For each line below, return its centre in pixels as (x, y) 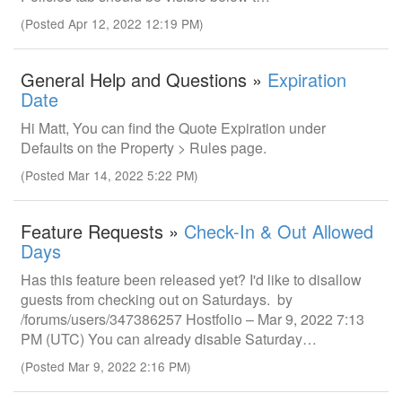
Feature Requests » (102, 231)
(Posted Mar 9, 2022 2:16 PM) (106, 366)
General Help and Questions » (144, 79)
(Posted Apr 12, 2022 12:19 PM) (112, 23)
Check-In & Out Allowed (279, 231)
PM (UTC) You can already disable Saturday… (169, 339)
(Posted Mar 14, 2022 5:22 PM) (109, 175)
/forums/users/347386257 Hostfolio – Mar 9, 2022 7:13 (192, 319)
